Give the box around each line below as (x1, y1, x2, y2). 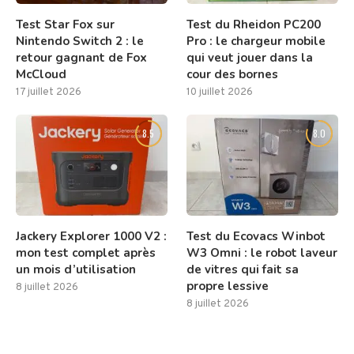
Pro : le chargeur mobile (186, 33, 326, 50)
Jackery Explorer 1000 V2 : (16, 228, 167, 245)
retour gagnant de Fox (16, 50, 147, 66)
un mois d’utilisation (16, 262, 136, 278)
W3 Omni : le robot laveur (186, 245, 338, 262)
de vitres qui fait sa (186, 262, 299, 278)
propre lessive (186, 278, 269, 295)
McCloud (16, 66, 66, 83)
